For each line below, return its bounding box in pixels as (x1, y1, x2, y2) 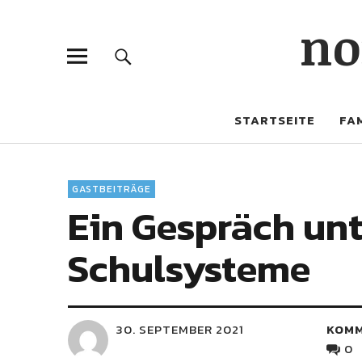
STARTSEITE (234, 111, 315, 129)
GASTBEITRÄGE (72, 182, 151, 196)
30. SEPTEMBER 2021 (116, 320, 244, 339)
